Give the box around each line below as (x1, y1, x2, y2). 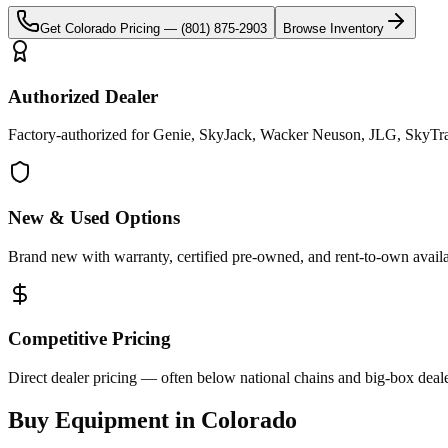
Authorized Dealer (8, 85, 158, 107)
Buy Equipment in (8, 407, 201, 434)
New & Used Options (8, 206, 180, 228)
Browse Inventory (283, 20, 384, 36)
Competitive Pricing (8, 328, 171, 350)
